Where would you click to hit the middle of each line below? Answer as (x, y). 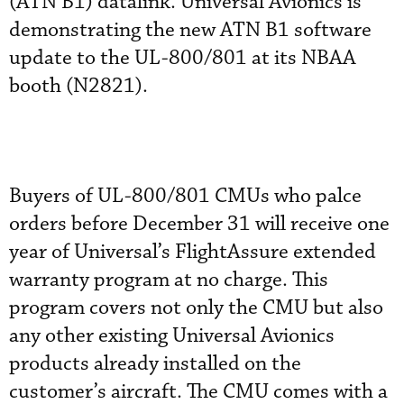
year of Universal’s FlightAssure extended (193, 252)
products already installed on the (155, 364)
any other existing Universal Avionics (172, 336)
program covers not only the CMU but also (196, 308)
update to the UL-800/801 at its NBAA (183, 58)
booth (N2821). (78, 86)
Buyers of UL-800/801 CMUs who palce (185, 196)
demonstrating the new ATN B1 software (190, 30)
